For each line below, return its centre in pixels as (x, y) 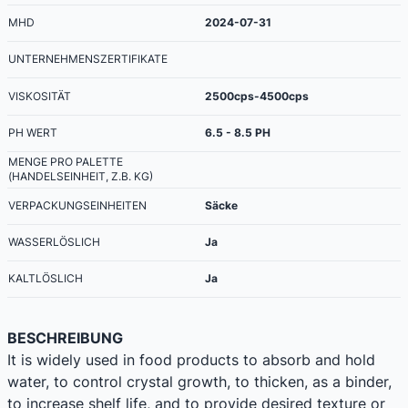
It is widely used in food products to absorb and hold (191, 359)
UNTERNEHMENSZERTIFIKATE (88, 58)
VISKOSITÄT (40, 96)
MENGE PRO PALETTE (66, 161)
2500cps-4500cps (257, 96)
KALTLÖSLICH (46, 278)
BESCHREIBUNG (65, 337)
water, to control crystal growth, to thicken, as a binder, (199, 381)
